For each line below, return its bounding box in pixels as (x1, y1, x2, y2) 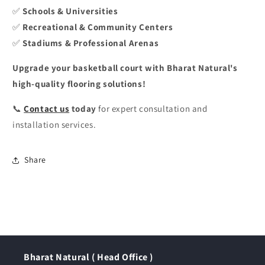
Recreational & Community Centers (22, 21, 173, 33)
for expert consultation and (96, 102, 208, 114)
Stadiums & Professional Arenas (22, 37, 159, 49)
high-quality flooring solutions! (12, 77, 146, 89)
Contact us (24, 102, 70, 114)
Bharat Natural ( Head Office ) (24, 250, 153, 263)
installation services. (12, 118, 96, 130)
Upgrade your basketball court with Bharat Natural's (12, 62, 238, 73)
